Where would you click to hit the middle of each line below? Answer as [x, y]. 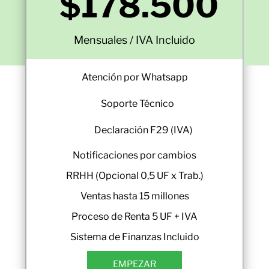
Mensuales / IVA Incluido [134, 40]
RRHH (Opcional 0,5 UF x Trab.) [134, 176]
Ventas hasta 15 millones [134, 196]
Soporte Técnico [138, 104]
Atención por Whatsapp [134, 77]
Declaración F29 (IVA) [143, 130]
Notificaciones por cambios [134, 155]
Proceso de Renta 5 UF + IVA [134, 216]
